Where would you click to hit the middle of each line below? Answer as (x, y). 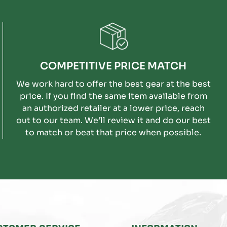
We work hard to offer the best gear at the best (113, 84)
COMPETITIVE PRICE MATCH (113, 66)
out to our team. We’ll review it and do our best (113, 120)
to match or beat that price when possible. (113, 132)
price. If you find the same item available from (32, 96)
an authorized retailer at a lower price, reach (113, 108)
